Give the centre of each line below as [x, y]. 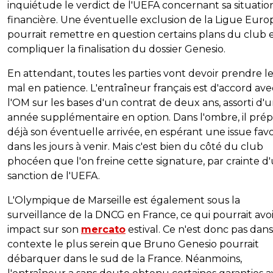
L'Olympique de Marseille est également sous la [124, 200]
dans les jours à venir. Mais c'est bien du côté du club [135, 147]
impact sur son [44, 230]
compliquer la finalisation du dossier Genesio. [116, 49]
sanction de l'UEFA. [54, 176]
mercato [103, 230]
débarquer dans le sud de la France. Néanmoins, [125, 259]
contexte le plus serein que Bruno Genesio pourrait [133, 244]
